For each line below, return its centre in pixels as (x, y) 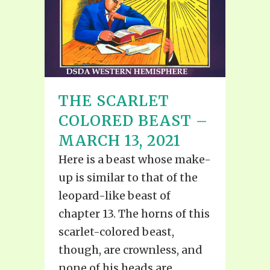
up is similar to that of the (128, 178)
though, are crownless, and (130, 250)
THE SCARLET (114, 101)
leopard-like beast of (115, 196)
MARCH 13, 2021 (120, 141)
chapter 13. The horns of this (134, 214)
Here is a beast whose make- (135, 160)
